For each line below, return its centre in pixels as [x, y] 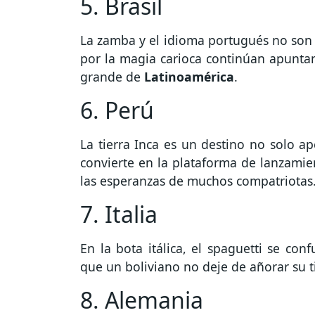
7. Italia [119, 214]
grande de [112, 77]
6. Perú [117, 110]
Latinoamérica [189, 77]
